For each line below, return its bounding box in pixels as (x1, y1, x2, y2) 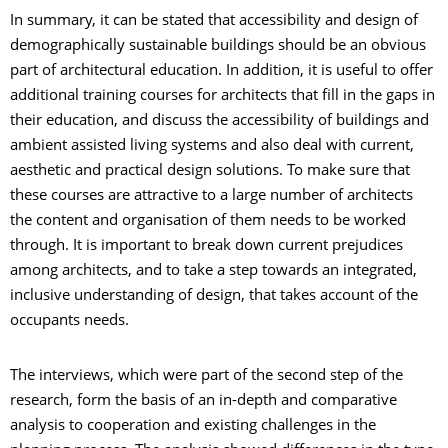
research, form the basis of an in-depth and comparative (10, 393, 397, 409)
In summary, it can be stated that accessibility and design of (10, 13, 418, 29)
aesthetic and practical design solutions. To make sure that (10, 163, 410, 179)
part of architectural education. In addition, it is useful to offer (10, 63, 433, 79)
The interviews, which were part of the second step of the (10, 368, 403, 384)
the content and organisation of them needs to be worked (10, 213, 406, 229)
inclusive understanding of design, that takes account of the (10, 288, 418, 304)
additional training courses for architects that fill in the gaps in (10, 88, 435, 104)
